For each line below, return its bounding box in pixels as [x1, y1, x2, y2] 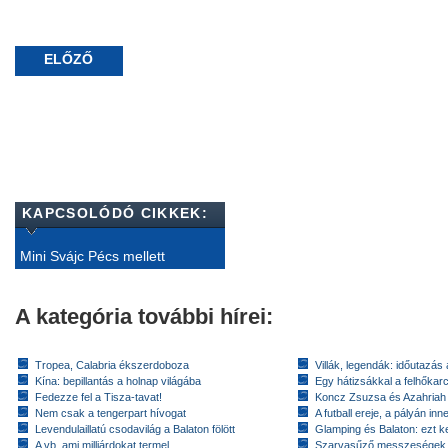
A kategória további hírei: [15, 304, 273, 329]
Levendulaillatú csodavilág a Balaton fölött [35, 423, 235, 435]
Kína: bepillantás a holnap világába [35, 375, 201, 387]
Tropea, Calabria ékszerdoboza [35, 359, 189, 371]
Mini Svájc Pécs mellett [20, 248, 165, 264]
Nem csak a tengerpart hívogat [35, 407, 186, 419]
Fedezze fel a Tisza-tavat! [35, 391, 162, 403]
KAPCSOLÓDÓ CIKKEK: [22, 205, 208, 221]
